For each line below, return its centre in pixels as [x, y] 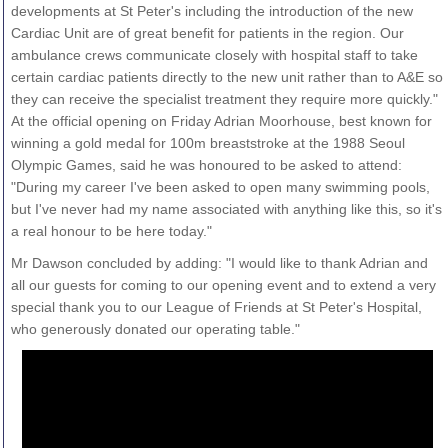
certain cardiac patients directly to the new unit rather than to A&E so [226, 76]
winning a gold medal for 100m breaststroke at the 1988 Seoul [207, 142]
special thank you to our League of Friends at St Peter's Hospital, [216, 306]
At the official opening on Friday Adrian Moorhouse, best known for [221, 120]
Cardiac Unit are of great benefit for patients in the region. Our [207, 32]
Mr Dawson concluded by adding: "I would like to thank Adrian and [219, 262]
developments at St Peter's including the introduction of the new [211, 10]
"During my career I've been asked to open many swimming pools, [220, 186]
